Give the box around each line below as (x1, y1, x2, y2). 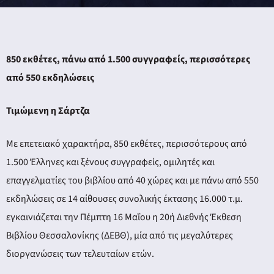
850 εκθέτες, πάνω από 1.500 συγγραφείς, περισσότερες (6, 53, 250, 67)
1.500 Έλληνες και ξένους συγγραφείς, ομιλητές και (6, 155, 215, 169)
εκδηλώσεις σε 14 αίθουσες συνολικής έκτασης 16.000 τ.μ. (6, 192, 243, 206)
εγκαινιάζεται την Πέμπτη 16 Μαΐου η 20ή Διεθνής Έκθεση (6, 210, 242, 224)
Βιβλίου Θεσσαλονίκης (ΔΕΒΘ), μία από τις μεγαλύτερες (6, 229, 233, 243)
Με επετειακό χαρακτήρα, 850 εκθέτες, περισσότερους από (6, 137, 247, 151)
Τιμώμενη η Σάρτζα (6, 104, 90, 118)
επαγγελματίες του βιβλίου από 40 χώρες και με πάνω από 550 (6, 174, 259, 188)
